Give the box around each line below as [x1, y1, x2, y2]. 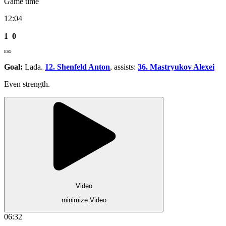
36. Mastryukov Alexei [138, 62, 214, 71]
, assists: [110, 62, 138, 71]
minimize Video [61, 196, 106, 204]
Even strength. [4, 79, 50, 88]
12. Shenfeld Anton [45, 62, 110, 71]
